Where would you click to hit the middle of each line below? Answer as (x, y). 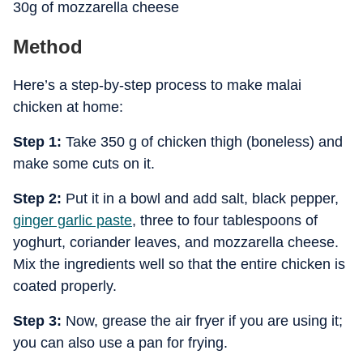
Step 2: (37, 199)
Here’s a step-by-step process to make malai (157, 85)
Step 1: (39, 142)
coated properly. (65, 286)
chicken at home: (68, 107)
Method (48, 47)
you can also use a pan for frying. (120, 343)
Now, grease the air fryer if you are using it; (204, 321)
